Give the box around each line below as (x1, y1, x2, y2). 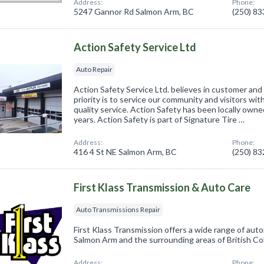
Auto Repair (76, 65, 113, 74)
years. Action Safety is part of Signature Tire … (74, 114, 245, 125)
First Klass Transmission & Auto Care (74, 181, 251, 194)
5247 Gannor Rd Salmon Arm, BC (74, 6, 194, 17)
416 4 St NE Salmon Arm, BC (74, 147, 177, 157)
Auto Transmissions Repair (76, 205, 161, 214)
